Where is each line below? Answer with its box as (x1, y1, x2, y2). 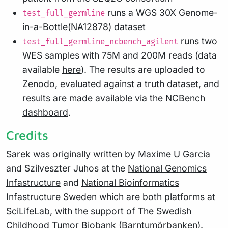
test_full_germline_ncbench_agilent (22, 37, 178, 47)
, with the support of (50, 206, 138, 217)
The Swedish (138, 206, 191, 217)
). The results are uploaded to (81, 64, 205, 75)
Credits (6, 128, 48, 143)
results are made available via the (22, 93, 165, 104)
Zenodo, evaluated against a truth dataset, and (22, 78, 219, 90)
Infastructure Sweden (6, 191, 97, 203)
